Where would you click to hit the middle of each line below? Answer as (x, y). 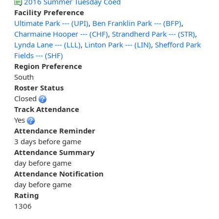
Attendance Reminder (55, 131)
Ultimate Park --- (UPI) (51, 23)
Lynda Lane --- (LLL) (47, 45)
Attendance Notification (59, 174)
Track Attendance (47, 109)
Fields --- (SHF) (39, 55)
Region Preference (48, 66)
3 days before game (48, 142)
